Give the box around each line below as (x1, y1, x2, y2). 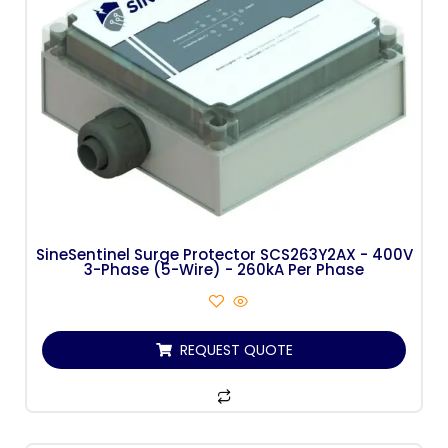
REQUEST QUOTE (179, 339, 293, 360)
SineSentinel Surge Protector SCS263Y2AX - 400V (35, 243, 413, 265)
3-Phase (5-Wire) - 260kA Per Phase (84, 258, 364, 280)
